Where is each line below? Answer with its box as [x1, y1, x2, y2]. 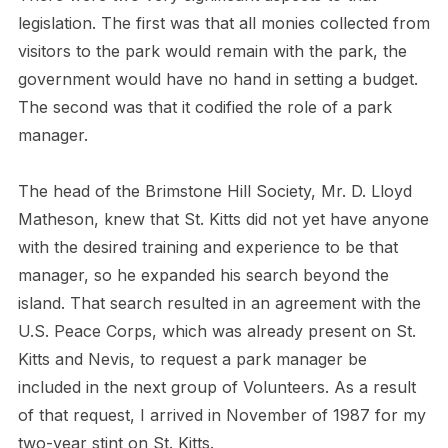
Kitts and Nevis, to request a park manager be [17, 348, 367, 369]
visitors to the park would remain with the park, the [17, 40, 407, 61]
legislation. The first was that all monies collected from [17, 12, 430, 33]
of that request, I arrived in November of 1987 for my [17, 404, 426, 425]
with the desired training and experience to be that [17, 236, 398, 257]
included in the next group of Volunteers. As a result [17, 376, 416, 397]
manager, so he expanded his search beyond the [17, 264, 389, 285]
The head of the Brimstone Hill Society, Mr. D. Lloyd [17, 180, 412, 201]
